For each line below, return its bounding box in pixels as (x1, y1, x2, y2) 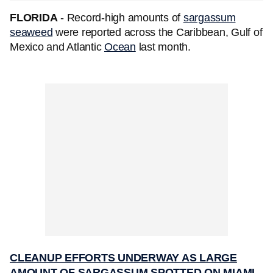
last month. (135, 41, 191, 53)
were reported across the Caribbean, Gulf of (52, 26, 263, 38)
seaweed (10, 26, 53, 38)
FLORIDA (10, 12, 58, 24)
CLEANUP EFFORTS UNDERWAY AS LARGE (10, 252, 237, 264)
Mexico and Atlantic (10, 41, 104, 53)
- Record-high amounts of (57, 12, 183, 24)
